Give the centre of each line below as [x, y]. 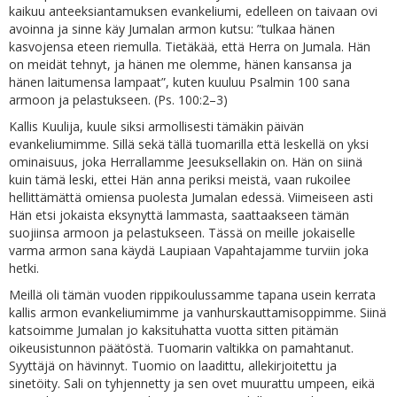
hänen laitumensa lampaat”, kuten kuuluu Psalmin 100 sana [179, 82]
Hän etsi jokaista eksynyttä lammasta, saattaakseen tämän [179, 215]
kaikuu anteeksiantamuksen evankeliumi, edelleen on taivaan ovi [193, 11]
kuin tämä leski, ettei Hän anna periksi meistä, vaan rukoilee [180, 179]
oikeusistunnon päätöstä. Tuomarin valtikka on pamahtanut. [181, 348]
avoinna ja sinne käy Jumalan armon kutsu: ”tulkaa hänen [172, 29]
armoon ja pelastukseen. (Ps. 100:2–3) [118, 100]
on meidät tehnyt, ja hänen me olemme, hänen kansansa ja [180, 64]
